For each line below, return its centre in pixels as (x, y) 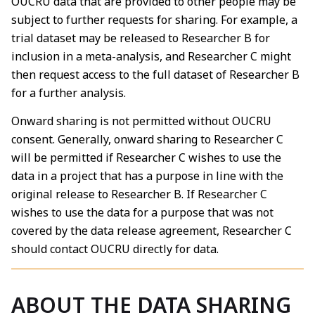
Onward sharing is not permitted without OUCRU (141, 121)
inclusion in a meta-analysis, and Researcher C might (151, 56)
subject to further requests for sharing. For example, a (154, 19)
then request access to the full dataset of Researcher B (155, 74)
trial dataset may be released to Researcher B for (141, 38)
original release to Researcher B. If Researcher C (139, 194)
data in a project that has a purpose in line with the (147, 176)
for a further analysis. (69, 92)
